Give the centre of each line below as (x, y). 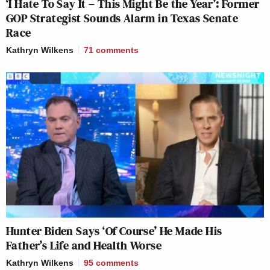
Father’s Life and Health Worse (84, 245)
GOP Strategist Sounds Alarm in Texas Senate (122, 18)
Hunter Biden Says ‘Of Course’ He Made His (114, 231)
